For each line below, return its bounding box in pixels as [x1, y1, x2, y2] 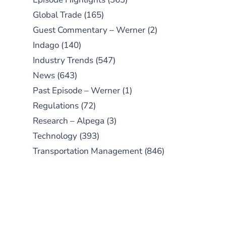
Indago [33, 39, 59, 51]
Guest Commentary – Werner [33, 24, 145, 36]
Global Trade [33, 9, 82, 21]
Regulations [33, 100, 79, 111]
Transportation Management [33, 145, 142, 157]
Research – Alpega [33, 115, 104, 127]
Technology [33, 130, 77, 142]
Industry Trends [33, 54, 93, 66]
